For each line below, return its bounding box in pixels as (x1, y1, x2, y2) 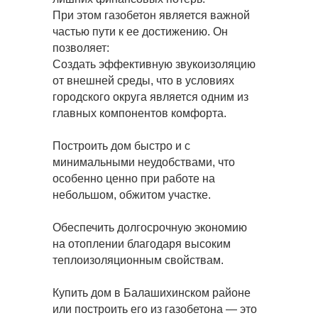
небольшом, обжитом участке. (53, 189, 211, 201)
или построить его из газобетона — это (53, 303, 257, 315)
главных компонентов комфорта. (53, 107, 226, 119)
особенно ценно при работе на (53, 172, 215, 185)
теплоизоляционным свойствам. (53, 254, 224, 266)
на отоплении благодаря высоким (53, 238, 231, 250)
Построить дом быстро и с (53, 140, 190, 152)
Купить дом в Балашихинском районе (53, 287, 251, 299)
